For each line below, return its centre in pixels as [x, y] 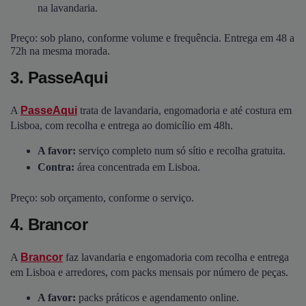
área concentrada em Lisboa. [139, 167]
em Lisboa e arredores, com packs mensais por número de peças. [149, 273]
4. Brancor [49, 224]
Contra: [57, 167]
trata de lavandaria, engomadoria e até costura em [184, 111]
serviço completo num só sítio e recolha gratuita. [182, 151]
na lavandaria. [68, 8]
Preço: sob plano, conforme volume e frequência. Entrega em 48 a [152, 38]
